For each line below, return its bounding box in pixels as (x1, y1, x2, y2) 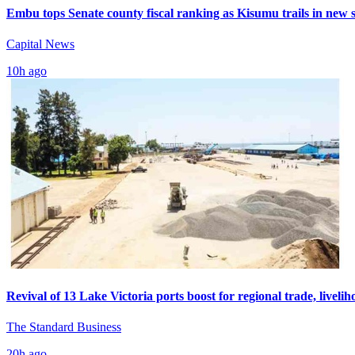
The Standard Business (6, 319, 121, 334)
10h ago (6, 64, 47, 78)
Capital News (6, 37, 74, 52)
